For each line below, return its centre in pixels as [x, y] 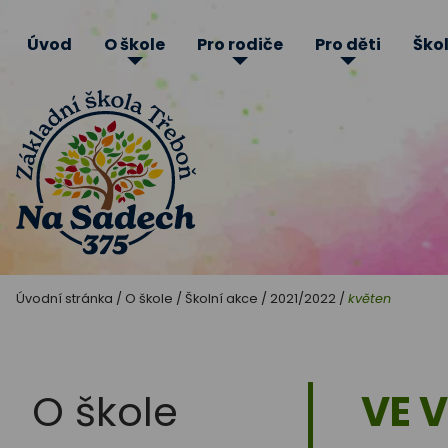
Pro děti [348, 44]
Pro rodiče [240, 44]
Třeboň [88, 405]
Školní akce [221, 298]
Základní [105, 285]
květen [369, 298]
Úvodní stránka [64, 298]
